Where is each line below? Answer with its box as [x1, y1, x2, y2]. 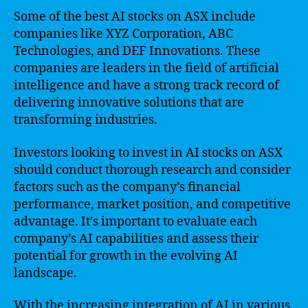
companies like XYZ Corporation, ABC [14, 26, 233, 42]
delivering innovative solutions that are [14, 95, 244, 111]
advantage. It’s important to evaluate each [14, 213, 257, 230]
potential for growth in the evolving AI [14, 247, 238, 264]
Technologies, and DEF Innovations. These [14, 43, 261, 59]
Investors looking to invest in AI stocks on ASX [14, 144, 283, 161]
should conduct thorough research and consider [14, 162, 291, 178]
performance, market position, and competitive [14, 196, 291, 212]
